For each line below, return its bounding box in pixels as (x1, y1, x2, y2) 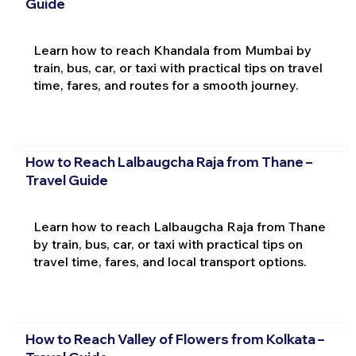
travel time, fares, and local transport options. (33, 253, 307, 270)
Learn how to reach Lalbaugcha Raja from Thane (33, 219, 326, 235)
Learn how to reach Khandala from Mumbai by (33, 41, 311, 58)
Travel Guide (25, 172, 108, 189)
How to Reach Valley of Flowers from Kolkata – (25, 330, 324, 347)
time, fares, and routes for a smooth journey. (33, 76, 299, 93)
